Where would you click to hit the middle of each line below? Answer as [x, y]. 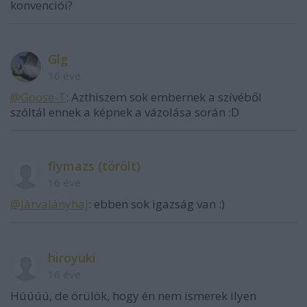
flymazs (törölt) [94, 166]
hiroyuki [72, 258]
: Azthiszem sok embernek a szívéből [164, 97]
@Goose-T [38, 97]
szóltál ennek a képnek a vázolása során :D [125, 112]
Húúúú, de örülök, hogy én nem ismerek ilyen [133, 296]
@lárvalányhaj [49, 204]
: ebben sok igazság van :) [157, 204]
